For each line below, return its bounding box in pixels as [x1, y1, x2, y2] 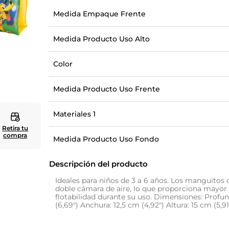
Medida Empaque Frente [53, 9, 146, 18]
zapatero [40, 10, 67, 19]
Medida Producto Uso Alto [53, 34, 150, 43]
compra [3, 131, 28, 139]
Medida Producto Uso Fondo [53, 134, 159, 144]
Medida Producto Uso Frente [53, 84, 161, 94]
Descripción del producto [49, 159, 148, 169]
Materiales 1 [53, 109, 96, 119]
